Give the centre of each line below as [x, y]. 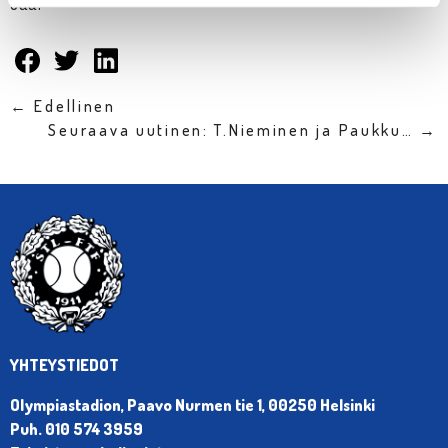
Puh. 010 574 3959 [76, 428]
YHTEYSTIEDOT [64, 364]
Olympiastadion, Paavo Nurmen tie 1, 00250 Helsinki [192, 404]
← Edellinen [63, 106]
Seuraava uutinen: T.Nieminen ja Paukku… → [243, 130]
